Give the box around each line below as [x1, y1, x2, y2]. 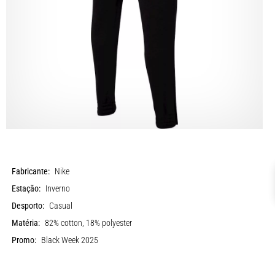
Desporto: [12, 200, 45, 211]
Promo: [12, 234, 37, 246]
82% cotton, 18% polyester [45, 217, 133, 228]
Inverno [45, 183, 71, 194]
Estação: [12, 183, 41, 194]
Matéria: [12, 217, 41, 228]
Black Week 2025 [41, 234, 99, 246]
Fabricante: [12, 166, 50, 177]
